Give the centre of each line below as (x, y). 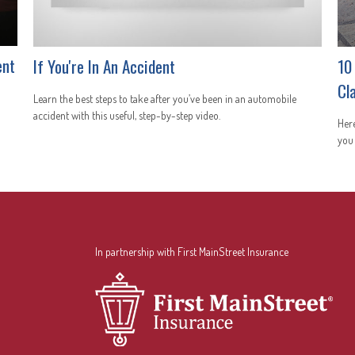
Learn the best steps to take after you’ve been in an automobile (165, 99)
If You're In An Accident (105, 67)
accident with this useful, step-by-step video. (127, 116)
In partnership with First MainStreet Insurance (192, 252)
